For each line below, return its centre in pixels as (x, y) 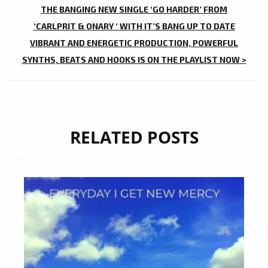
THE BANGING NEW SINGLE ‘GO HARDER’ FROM (134, 10)
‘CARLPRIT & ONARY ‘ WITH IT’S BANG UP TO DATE (134, 26)
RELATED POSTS (134, 137)
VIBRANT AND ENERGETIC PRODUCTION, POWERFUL (134, 43)
